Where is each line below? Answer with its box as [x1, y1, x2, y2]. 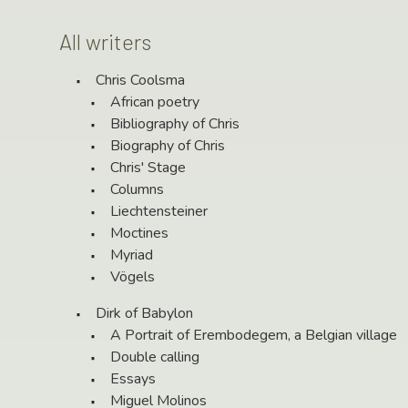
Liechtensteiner [110, 201, 208, 222]
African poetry [110, 92, 199, 113]
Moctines [110, 223, 168, 244]
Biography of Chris [110, 136, 225, 157]
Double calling [110, 347, 199, 368]
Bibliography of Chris [110, 114, 240, 135]
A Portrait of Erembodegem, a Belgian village [110, 325, 397, 346]
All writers [59, 28, 151, 56]
